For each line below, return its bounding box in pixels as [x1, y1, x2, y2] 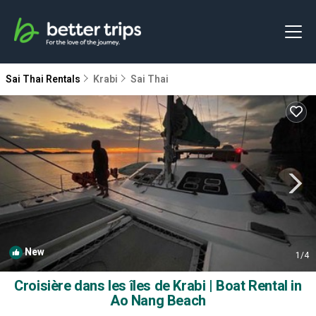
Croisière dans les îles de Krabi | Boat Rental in [14, 276, 302, 296]
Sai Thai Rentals [6, 72, 83, 87]
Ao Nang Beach [110, 291, 206, 311]
